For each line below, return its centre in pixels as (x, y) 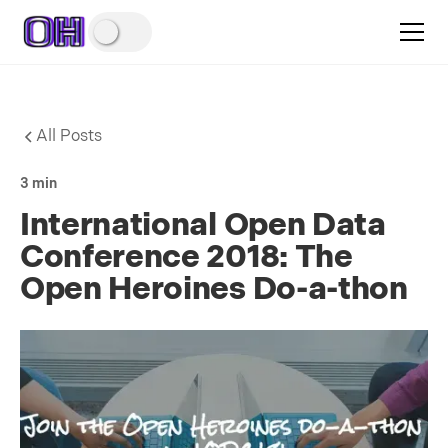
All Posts (69, 136)
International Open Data (203, 225)
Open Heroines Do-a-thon (214, 289)
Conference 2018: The (186, 257)
